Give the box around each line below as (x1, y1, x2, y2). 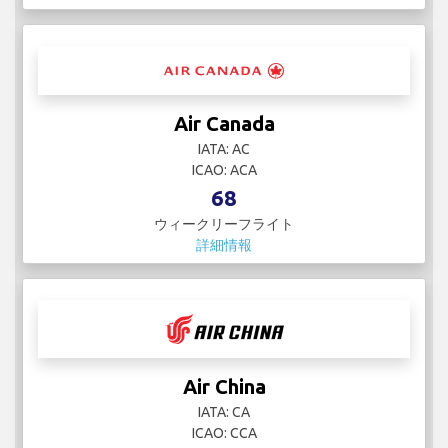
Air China (182, 375, 266, 399)
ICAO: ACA (191, 162, 257, 179)
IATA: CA (198, 404, 250, 421)
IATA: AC (198, 141, 250, 158)
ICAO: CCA (191, 425, 257, 442)
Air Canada (173, 112, 275, 136)
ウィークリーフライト (154, 216, 294, 233)
